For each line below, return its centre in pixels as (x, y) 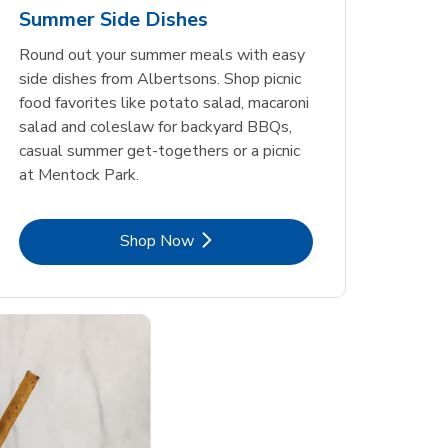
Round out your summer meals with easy (161, 54)
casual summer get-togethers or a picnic (159, 150)
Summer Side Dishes (113, 19)
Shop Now (156, 240)
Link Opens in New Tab (246, 239)
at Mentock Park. (78, 174)
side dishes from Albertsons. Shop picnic (159, 78)
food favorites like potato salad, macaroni (163, 102)
